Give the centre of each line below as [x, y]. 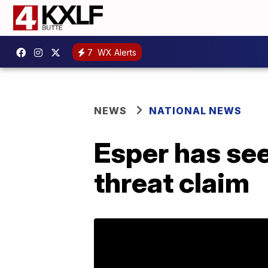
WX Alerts [116, 52]
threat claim [172, 182]
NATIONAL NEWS [195, 111]
